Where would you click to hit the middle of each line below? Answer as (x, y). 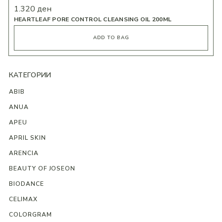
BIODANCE (26, 184)
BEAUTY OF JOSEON (42, 168)
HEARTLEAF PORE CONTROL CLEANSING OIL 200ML (92, 19)
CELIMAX (23, 199)
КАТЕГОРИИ (30, 75)
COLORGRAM (30, 214)
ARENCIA (24, 153)
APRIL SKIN (27, 138)
